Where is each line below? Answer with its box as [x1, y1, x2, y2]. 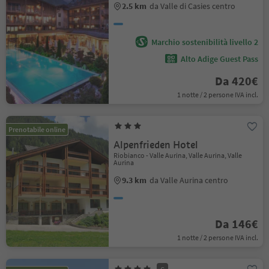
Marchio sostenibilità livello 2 [151, 37, 258, 47]
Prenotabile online [8, 125, 65, 134]
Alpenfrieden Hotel [113, 139, 199, 151]
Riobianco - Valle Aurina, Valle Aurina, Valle [113, 151, 243, 160]
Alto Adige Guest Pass [180, 53, 258, 64]
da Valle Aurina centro [150, 175, 229, 186]
